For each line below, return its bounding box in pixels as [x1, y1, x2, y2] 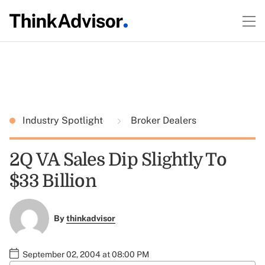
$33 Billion [9, 171, 96, 191]
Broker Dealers [128, 115, 196, 126]
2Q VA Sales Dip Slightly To [9, 150, 227, 170]
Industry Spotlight [22, 115, 105, 126]
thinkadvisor [66, 214, 115, 224]
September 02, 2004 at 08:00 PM [22, 249, 149, 259]
